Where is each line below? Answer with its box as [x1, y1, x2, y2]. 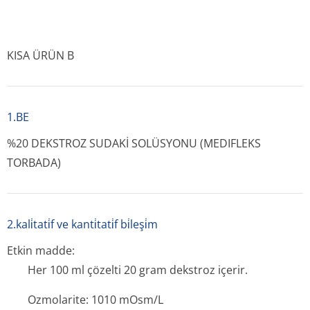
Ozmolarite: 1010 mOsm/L [28, 292, 163, 307]
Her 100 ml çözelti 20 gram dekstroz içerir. [28, 262, 248, 277]
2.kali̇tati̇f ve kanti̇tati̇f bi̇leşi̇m [7, 217, 158, 232]
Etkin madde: [7, 243, 75, 258]
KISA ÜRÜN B [7, 48, 74, 63]
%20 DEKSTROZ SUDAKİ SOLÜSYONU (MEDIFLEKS [7, 136, 261, 151]
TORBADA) [7, 155, 61, 170]
